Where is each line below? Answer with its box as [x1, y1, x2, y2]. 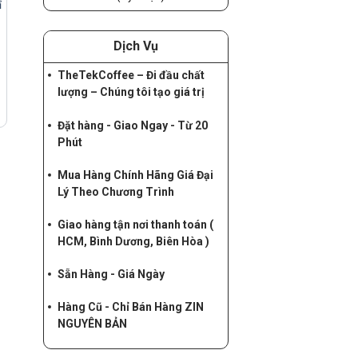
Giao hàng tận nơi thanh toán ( [57, 217, 213, 231]
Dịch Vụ [113, 38, 158, 54]
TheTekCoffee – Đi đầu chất [57, 69, 205, 82]
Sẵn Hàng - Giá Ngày [57, 268, 165, 281]
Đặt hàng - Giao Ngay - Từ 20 [57, 118, 208, 132]
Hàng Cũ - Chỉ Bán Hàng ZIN [57, 300, 204, 314]
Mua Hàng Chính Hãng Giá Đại [57, 168, 213, 181]
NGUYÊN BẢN [57, 317, 127, 331]
